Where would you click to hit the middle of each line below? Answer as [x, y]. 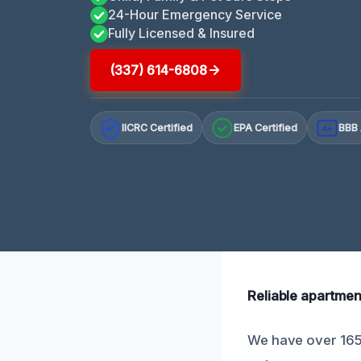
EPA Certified [266, 128]
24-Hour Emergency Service [195, 14]
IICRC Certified [158, 128]
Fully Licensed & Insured [181, 33]
